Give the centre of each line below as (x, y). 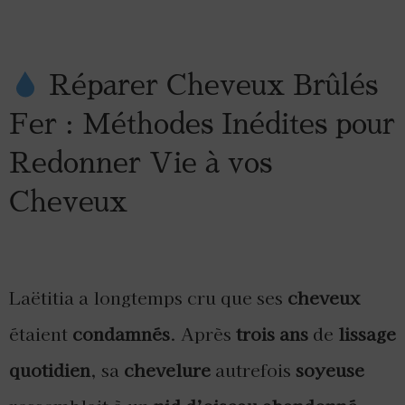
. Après (203, 334)
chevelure (167, 370)
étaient (41, 334)
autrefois (253, 370)
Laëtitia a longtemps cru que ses (148, 298)
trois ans (272, 334)
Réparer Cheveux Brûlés (209, 86)
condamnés (121, 334)
